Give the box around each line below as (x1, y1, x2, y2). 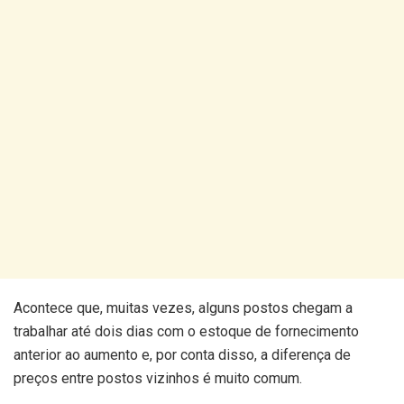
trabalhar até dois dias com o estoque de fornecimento (14, 323, 359, 341)
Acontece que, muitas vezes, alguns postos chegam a (14, 299, 353, 317)
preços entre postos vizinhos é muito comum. (14, 370, 302, 388)
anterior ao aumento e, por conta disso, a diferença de (14, 346, 351, 364)
